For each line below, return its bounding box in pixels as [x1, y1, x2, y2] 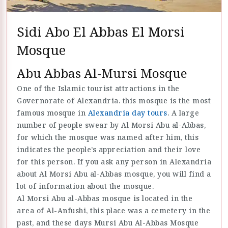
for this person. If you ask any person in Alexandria [17, 157, 211, 167]
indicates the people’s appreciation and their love [17, 145, 201, 155]
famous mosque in [17, 108, 88, 118]
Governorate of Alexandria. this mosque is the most [17, 96, 211, 106]
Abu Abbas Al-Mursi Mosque [17, 65, 187, 82]
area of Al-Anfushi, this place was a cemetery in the [17, 206, 210, 216]
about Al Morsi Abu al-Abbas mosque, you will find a [17, 169, 211, 179]
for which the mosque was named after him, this [17, 132, 198, 142]
